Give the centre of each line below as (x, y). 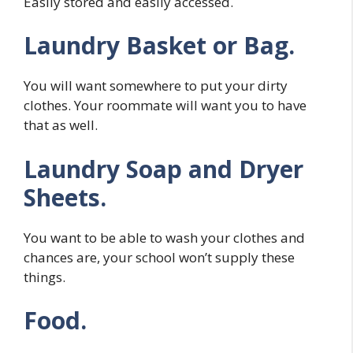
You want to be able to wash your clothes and (164, 237)
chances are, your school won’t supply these (159, 257)
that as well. (61, 125)
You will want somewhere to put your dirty (156, 86)
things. (45, 277)
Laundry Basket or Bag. (159, 46)
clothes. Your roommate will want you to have (165, 106)
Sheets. (65, 197)
